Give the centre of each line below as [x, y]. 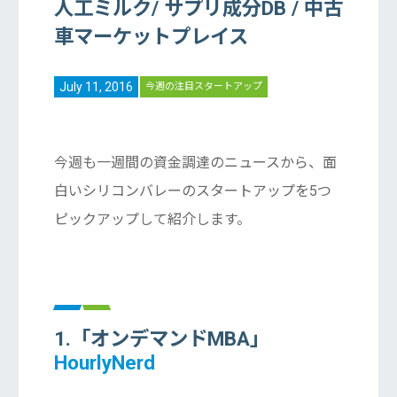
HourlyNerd [104, 362]
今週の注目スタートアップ [203, 87]
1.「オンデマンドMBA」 [161, 338]
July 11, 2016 [96, 86]
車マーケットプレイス [151, 36]
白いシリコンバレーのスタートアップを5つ [192, 191]
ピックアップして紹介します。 [152, 219]
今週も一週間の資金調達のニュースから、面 [195, 162]
